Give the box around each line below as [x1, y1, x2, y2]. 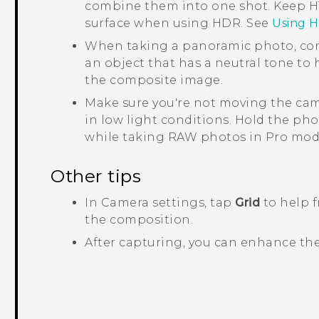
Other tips [51, 165, 142, 187]
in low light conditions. [85, 113, 235, 127]
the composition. [85, 213, 194, 227]
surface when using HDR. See [85, 16, 273, 31]
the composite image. [85, 73, 224, 88]
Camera [100, 196, 150, 210]
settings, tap [149, 196, 236, 210]
